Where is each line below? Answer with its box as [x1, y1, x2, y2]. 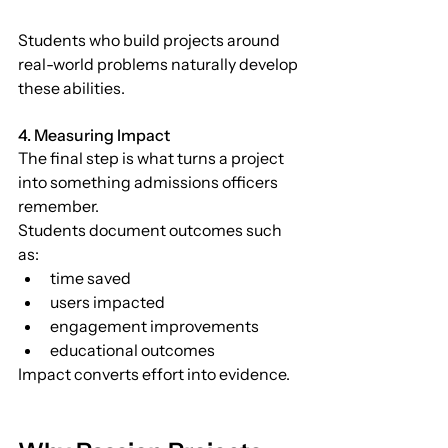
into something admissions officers [18, 171, 281, 192]
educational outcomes [50, 339, 215, 360]
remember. [18, 195, 99, 216]
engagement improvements [50, 315, 259, 336]
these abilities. [18, 77, 125, 98]
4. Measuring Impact [18, 124, 170, 145]
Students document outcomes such [18, 219, 285, 240]
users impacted [50, 291, 165, 312]
